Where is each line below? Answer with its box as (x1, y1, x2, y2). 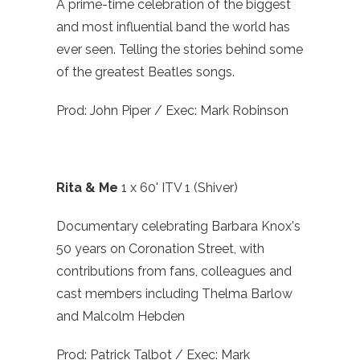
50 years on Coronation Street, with (56, 241, 264, 257)
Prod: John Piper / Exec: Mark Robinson (56, 103, 288, 119)
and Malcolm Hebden (56, 309, 188, 325)
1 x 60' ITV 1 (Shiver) (121, 180, 238, 196)
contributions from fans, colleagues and (56, 264, 292, 280)
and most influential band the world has (56, 19, 290, 35)
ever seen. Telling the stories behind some (56, 42, 303, 58)
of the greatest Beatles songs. (56, 64, 238, 80)
